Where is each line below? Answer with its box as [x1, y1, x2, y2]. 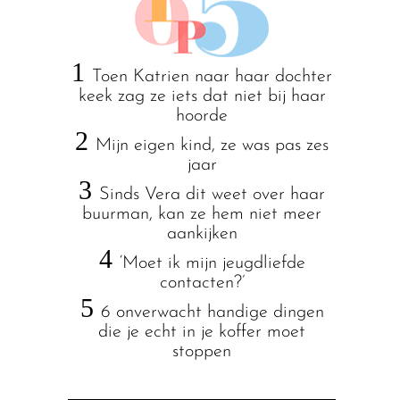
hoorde [176, 107, 228, 125]
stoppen [172, 343, 231, 361]
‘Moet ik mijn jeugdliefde [119, 254, 305, 272]
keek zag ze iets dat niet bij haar [78, 87, 326, 105]
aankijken [166, 225, 237, 243]
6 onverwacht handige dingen [100, 304, 324, 321]
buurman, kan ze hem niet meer [82, 205, 321, 223]
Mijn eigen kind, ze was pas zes [96, 137, 329, 154]
